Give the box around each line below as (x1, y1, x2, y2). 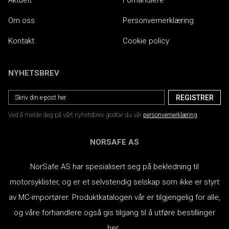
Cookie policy (123, 36, 169, 45)
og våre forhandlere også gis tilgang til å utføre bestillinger (14, 208, 215, 217)
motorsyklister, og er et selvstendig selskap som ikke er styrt (10, 177, 219, 187)
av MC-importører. (9, 193, 72, 202)
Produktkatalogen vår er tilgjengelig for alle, (72, 193, 220, 202)
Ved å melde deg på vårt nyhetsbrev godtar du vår (8, 111, 142, 119)
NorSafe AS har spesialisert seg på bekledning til (30, 162, 199, 171)
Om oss (8, 16, 35, 25)
